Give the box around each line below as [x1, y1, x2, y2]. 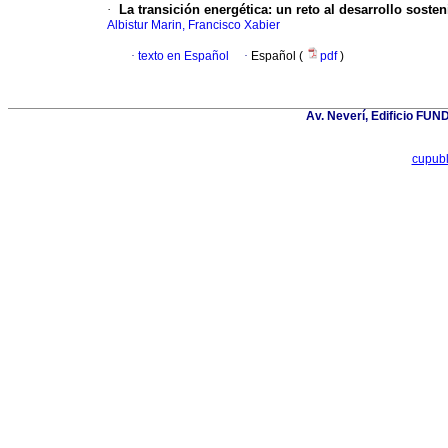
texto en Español [138, 49, 229, 64]
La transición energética [119, 2, 268, 18]
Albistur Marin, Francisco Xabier [107, 18, 280, 33]
